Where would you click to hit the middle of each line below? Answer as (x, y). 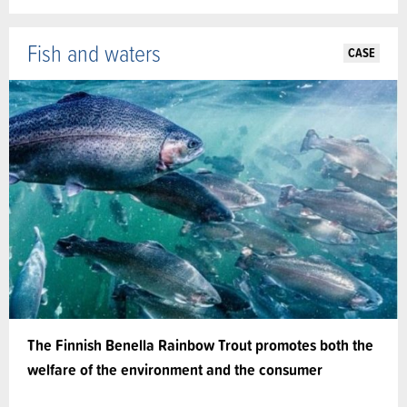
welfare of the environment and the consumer (175, 370)
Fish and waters (94, 53)
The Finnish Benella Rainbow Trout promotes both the (200, 345)
